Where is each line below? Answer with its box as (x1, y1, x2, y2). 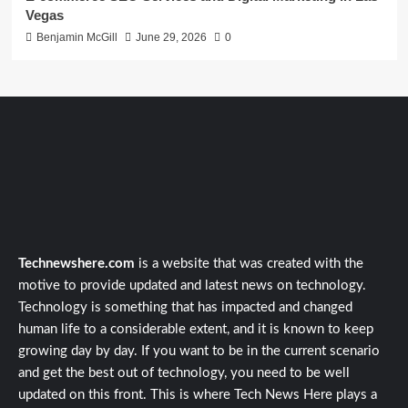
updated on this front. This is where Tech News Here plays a (18, 388, 377, 403)
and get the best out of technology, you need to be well (18, 366, 350, 381)
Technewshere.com (18, 257, 135, 271)
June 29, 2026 (135, 31, 207, 45)
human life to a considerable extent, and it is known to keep (18, 322, 373, 337)
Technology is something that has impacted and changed (18, 301, 352, 315)
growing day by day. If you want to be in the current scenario (18, 344, 380, 359)
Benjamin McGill (36, 31, 117, 45)
